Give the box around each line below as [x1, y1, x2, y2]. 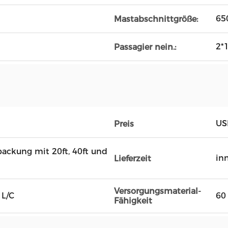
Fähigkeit [114, 196, 152, 206]
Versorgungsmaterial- [114, 186, 201, 196]
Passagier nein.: [114, 42, 176, 52]
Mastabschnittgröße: [114, 14, 198, 24]
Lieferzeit [114, 153, 151, 163]
